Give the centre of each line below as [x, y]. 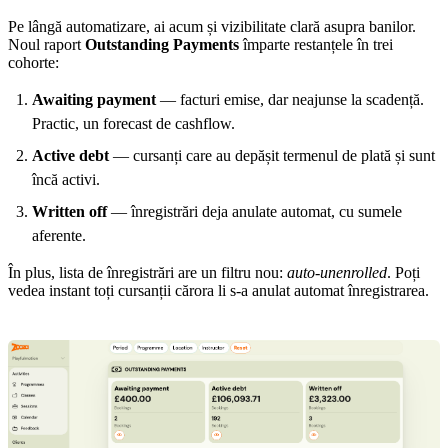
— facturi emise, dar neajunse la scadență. [290, 99]
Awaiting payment [94, 99]
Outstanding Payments [162, 44]
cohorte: [33, 62]
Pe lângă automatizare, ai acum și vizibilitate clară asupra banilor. [212, 26]
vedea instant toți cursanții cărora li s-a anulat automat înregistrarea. [218, 290]
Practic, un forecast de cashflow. [133, 123]
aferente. [59, 235]
